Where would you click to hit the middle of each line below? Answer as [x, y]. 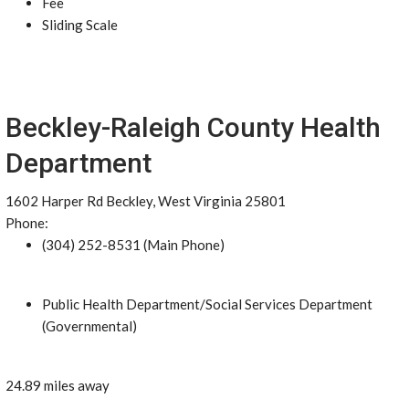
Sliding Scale [80, 25]
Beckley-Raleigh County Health [193, 127]
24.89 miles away [58, 385]
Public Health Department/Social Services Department [207, 304]
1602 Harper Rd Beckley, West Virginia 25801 [146, 201]
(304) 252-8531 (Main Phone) [133, 245]
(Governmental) [89, 326]
